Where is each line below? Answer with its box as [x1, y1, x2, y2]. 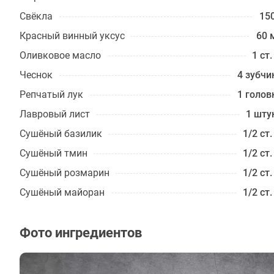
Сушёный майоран [20, 187, 105, 198]
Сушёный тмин [20, 147, 87, 159]
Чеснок [20, 69, 53, 81]
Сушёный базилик [20, 128, 102, 139]
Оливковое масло [20, 50, 101, 61]
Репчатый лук [20, 89, 83, 100]
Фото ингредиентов [20, 225, 142, 240]
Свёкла [20, 10, 53, 22]
